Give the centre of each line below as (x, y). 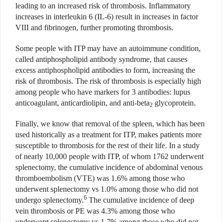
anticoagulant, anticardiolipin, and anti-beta (83, 103)
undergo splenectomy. (50, 200)
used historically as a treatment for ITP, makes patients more (109, 135)
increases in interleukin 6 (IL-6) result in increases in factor (107, 17)
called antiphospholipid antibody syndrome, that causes (101, 59)
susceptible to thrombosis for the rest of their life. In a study (108, 146)
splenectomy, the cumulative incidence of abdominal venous (109, 167)
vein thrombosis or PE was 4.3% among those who (95, 211)
